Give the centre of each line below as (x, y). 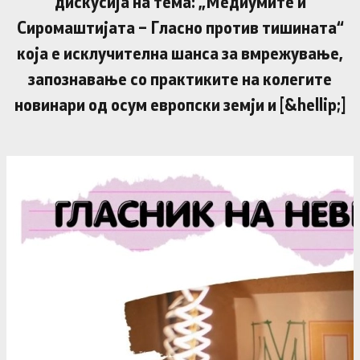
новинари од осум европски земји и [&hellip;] (180, 104)
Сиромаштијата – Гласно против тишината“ (180, 27)
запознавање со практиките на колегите (180, 78)
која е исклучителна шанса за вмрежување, (180, 53)
